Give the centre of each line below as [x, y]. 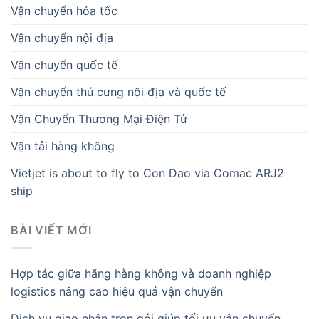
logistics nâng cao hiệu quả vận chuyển [117, 292]
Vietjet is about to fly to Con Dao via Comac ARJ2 [147, 173]
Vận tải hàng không [63, 146]
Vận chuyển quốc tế [64, 65]
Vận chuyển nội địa [62, 38]
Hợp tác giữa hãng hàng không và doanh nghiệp [141, 274]
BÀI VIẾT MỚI [51, 230]
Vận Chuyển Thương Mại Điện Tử [99, 119]
